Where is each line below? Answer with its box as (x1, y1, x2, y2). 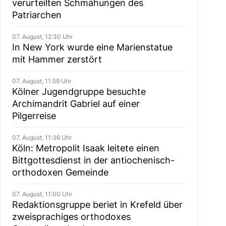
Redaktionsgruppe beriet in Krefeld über (12, 199, 183, 210)
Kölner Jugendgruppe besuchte (12, 86, 146, 97)
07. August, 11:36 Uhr (12, 134, 72, 141)
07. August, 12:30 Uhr (12, 33, 73, 40)
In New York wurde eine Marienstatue (12, 42, 173, 52)
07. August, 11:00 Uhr (12, 190, 72, 198)
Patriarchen (12, 10, 62, 20)
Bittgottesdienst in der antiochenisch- (12, 155, 175, 165)
